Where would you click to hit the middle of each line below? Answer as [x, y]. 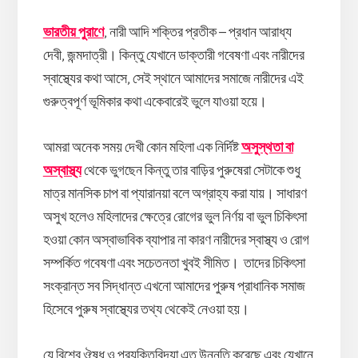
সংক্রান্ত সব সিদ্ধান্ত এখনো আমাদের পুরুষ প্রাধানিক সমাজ [174, 286]
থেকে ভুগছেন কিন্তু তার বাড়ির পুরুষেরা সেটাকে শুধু [191, 171]
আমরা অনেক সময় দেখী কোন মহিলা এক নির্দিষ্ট [142, 147]
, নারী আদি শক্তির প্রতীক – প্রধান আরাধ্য [197, 32]
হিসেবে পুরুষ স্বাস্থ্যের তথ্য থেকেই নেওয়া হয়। [146, 310]
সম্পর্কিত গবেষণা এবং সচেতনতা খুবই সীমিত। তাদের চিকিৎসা [174, 263]
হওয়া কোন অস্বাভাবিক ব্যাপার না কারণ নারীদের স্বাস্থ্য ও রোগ [176, 240]
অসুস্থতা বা [267, 147]
